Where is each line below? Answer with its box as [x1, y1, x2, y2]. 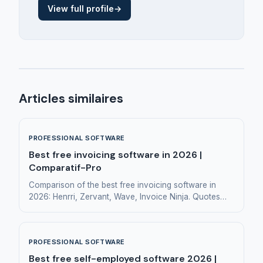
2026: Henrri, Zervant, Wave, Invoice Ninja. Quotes [29, 191, 220, 201]
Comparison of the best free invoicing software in [29, 180, 216, 190]
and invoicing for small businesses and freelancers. [29, 203, 221, 213]
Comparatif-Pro [29, 161, 102, 174]
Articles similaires [19, 90, 123, 106]
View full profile [48, 3, 114, 14]
